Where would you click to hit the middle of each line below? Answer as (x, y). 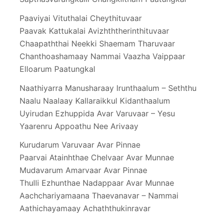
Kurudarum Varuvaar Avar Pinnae (80, 145)
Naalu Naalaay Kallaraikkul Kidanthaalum (95, 100)
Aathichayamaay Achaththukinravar (85, 208)
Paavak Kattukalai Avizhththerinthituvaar (94, 31)
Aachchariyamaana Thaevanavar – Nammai (99, 196)
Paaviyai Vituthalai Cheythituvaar (81, 18)
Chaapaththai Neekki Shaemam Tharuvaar (97, 43)
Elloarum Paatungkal (57, 69)
